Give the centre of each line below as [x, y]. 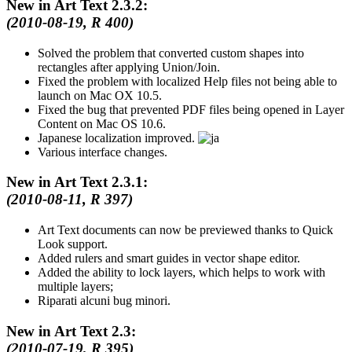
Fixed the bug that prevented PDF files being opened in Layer [191, 109]
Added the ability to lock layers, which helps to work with [181, 273]
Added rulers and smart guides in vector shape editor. [169, 258]
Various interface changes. [103, 152]
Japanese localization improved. [118, 137]
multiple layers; [75, 287]
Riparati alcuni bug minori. [104, 301]
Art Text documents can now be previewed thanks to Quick [185, 230]
